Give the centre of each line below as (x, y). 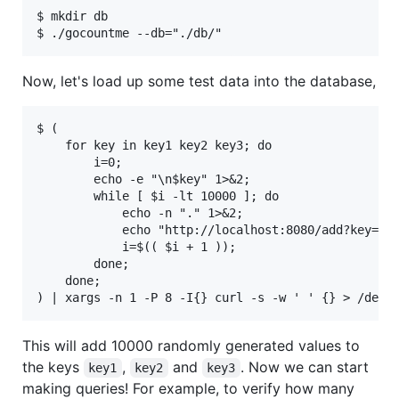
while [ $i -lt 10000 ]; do (161, 196)
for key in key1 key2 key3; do (158, 146)
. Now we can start (306, 367)
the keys (53, 367)
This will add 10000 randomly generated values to (191, 346)
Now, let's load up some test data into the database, (199, 81)
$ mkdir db (72, 16)
